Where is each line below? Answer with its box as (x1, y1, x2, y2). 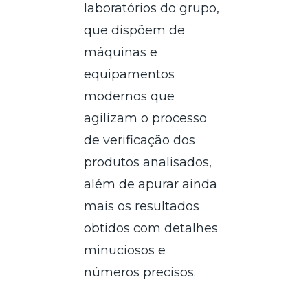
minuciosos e (84, 242, 166, 258)
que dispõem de (84, 22, 186, 38)
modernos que (84, 88, 175, 104)
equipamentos (84, 66, 175, 82)
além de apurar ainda (84, 176, 218, 192)
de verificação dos (84, 132, 196, 148)
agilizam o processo (84, 110, 208, 126)
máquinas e (84, 44, 158, 60)
